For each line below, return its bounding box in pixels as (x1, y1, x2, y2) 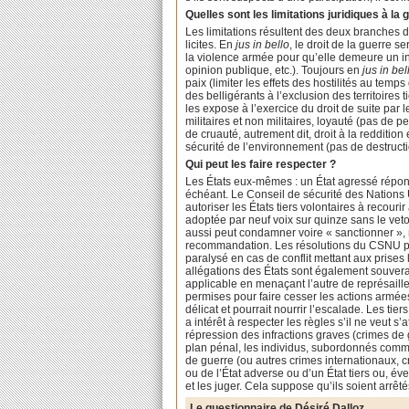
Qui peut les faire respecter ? (185, 157, 337, 171)
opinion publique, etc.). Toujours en (185, 64, 363, 78)
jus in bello (236, 38, 290, 52)
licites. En (185, 38, 236, 52)
